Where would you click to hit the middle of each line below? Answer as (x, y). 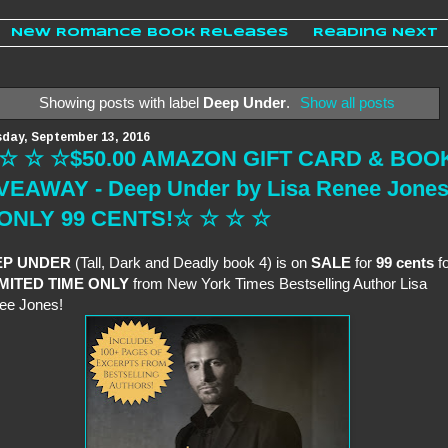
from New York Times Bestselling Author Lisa (278, 284)
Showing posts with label (120, 102)
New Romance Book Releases (149, 33)
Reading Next (375, 33)
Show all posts (348, 102)
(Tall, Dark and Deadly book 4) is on (191, 263)
